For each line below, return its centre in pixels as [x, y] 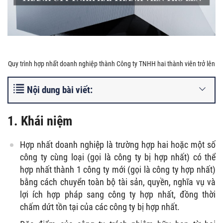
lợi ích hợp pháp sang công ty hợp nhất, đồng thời [118, 194]
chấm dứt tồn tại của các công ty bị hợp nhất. [100, 207]
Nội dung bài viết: [60, 90]
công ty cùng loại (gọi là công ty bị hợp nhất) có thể [118, 157]
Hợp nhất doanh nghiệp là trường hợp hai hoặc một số [118, 144]
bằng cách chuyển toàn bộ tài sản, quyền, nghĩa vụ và [118, 182]
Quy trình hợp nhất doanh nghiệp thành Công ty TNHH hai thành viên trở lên [111, 63]
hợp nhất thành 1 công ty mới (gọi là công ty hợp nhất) [118, 169]
